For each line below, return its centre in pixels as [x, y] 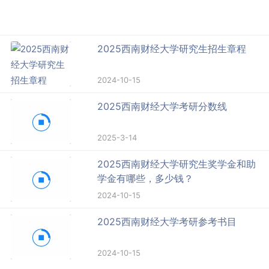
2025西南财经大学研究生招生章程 [172, 49]
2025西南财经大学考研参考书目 [167, 222]
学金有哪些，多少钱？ [146, 179]
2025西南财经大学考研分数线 [162, 107]
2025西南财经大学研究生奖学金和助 [177, 164]
